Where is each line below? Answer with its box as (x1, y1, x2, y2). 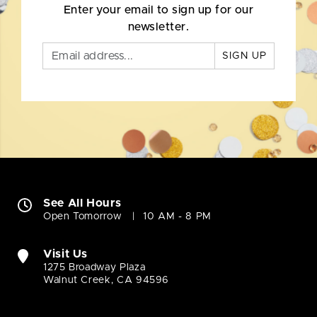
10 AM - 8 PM (143, 212, 212, 222)
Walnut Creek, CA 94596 (43, 275, 170, 286)
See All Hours (43, 197, 122, 209)
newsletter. (127, 21, 190, 33)
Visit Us (43, 248, 88, 260)
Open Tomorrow (43, 212, 122, 222)
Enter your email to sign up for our (63, 4, 254, 16)
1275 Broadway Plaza (43, 263, 146, 273)
